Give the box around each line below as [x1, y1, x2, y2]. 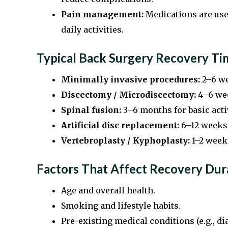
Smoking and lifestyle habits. [61, 201, 181, 211]
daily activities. [61, 24, 124, 35]
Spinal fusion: [61, 105, 121, 116]
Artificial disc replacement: [61, 120, 179, 131]
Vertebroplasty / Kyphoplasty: [61, 135, 190, 146]
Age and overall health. [61, 185, 155, 196]
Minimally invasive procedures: [61, 74, 200, 85]
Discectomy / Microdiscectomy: [61, 90, 196, 100]
